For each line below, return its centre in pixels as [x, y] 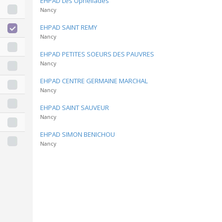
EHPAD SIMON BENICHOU [78, 134]
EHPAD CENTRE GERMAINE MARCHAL [94, 81]
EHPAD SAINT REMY [69, 27]
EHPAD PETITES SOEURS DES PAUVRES [97, 54]
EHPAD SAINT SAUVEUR [75, 108]
